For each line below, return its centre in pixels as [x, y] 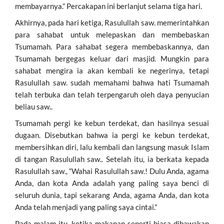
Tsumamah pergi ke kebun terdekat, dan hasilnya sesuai [112, 123]
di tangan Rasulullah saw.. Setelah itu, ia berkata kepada [112, 159]
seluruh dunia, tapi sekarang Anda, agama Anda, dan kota [112, 195]
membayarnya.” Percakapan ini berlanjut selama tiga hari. [108, 6]
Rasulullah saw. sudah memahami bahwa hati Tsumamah [112, 82]
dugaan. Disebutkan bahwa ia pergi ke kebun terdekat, [112, 135]
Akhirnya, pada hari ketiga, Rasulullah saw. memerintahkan [112, 22]
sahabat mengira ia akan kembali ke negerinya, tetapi [112, 70]
